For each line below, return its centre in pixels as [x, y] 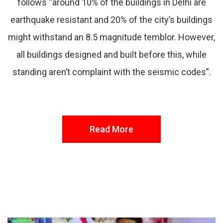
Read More [111, 129]
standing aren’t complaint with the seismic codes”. [111, 72]
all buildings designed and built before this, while [111, 55]
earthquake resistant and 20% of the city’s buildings [111, 20]
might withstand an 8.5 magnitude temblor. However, [111, 37]
